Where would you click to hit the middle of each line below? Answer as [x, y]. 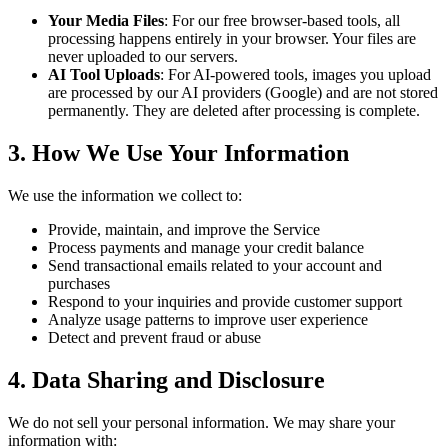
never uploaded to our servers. [143, 57]
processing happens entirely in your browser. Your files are [232, 39]
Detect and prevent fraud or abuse [154, 337]
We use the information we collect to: [125, 195]
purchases [79, 283]
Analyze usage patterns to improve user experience [208, 319]
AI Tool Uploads [104, 75]
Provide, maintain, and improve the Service [184, 229]
